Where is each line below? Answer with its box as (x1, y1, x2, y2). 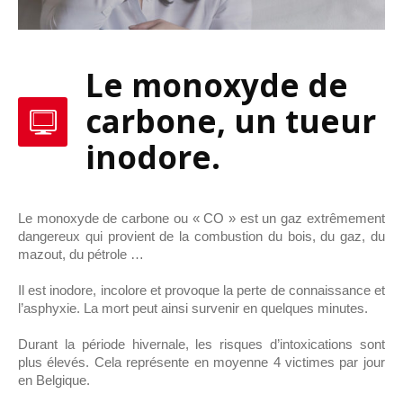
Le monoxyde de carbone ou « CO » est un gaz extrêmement (18, 210, 385, 227)
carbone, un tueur (85, 100, 376, 143)
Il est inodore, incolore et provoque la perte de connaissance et (18, 282, 385, 299)
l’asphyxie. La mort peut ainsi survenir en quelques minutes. (18, 300, 369, 317)
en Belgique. (18, 372, 91, 389)
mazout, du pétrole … (18, 246, 145, 263)
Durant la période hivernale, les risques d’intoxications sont (18, 336, 385, 353)
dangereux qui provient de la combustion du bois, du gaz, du (18, 228, 385, 245)
